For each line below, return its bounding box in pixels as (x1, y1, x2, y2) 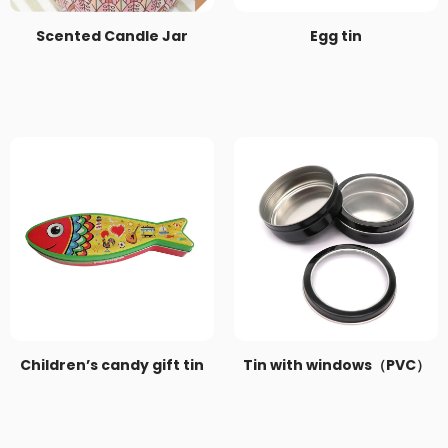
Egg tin (310, 26, 362, 47)
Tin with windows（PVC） (242, 355, 430, 376)
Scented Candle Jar (36, 26, 188, 47)
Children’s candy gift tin (20, 355, 204, 376)
